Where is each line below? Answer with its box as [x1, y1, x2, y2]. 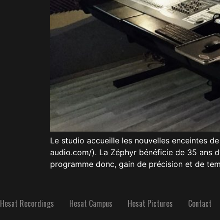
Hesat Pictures [128, 197, 173, 209]
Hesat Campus [69, 197, 112, 209]
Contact [188, 197, 212, 209]
